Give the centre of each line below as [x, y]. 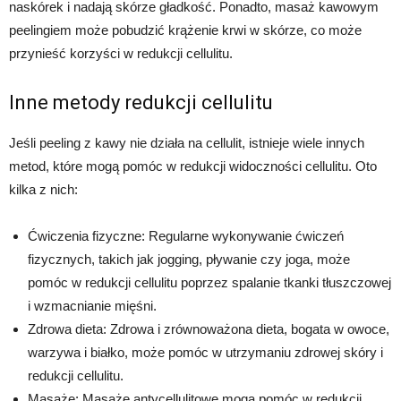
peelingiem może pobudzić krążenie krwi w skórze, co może [185, 30]
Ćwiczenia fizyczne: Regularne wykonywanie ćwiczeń [186, 236]
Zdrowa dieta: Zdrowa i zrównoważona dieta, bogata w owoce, [209, 329]
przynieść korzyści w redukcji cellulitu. [121, 54]
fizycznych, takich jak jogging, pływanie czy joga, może [189, 260]
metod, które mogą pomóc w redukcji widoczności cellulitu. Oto [193, 166]
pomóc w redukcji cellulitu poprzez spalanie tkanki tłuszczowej [209, 283]
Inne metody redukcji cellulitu [141, 103]
